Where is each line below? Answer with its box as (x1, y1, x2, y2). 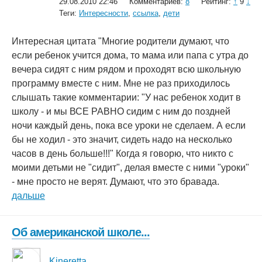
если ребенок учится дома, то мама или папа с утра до (12, 50, 249, 60)
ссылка (133, 9, 158, 18)
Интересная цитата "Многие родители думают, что (12, 36, 229, 46)
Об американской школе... (12, 226, 150, 239)
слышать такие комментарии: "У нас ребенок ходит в (12, 92, 241, 102)
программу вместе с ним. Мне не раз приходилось (12, 78, 230, 88)
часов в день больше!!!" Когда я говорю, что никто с (12, 149, 233, 158)
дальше (12, 191, 45, 201)
